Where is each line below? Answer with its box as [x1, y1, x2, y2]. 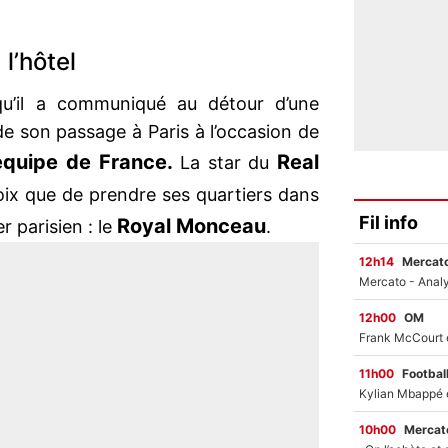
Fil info [359, 211, 418, 233]
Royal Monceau [117, 214, 266, 239]
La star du [172, 152, 278, 174]
